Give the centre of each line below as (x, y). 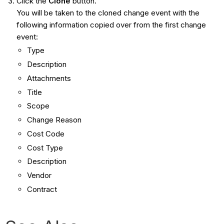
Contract (42, 189)
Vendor (39, 175)
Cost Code (45, 133)
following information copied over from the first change (111, 24)
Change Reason (54, 120)
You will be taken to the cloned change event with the (108, 12)
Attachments (49, 78)
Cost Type (45, 147)
